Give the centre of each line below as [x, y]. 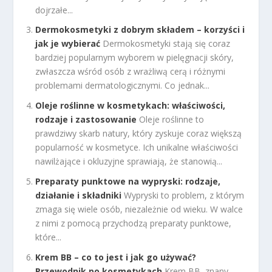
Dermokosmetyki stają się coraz [167, 44]
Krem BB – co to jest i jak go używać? [116, 257]
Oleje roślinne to [172, 120]
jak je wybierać [68, 44]
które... [49, 237]
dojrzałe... [54, 10]
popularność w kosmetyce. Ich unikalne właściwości [137, 148]
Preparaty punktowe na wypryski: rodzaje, [128, 182]
